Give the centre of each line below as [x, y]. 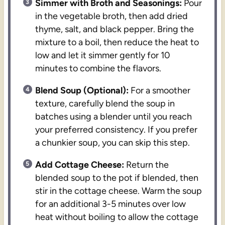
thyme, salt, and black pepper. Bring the [115, 29]
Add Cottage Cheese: [80, 164]
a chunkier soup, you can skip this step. [113, 142]
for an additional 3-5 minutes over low [111, 204]
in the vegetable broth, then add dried [112, 16]
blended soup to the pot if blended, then [117, 178]
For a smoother [160, 90]
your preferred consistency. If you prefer [117, 129]
